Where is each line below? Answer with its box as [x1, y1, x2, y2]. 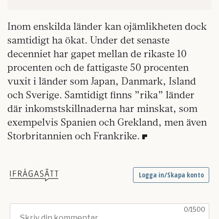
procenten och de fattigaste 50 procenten [7, 61, 189, 74]
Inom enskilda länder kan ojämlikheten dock [7, 20, 207, 33]
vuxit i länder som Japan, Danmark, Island [7, 75, 196, 88]
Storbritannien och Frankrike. [7, 130, 140, 142]
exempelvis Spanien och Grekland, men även [7, 116, 207, 129]
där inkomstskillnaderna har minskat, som [7, 102, 197, 115]
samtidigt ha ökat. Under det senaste [7, 34, 170, 46]
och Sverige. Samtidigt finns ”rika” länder [7, 88, 195, 101]
